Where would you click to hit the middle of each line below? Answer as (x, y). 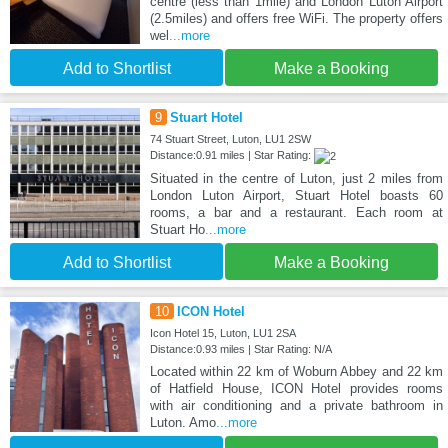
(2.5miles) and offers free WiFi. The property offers (296, 19)
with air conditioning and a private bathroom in (296, 406)
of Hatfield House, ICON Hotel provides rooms (296, 389)
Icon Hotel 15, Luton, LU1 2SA (222, 333)
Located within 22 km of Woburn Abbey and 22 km (296, 372)
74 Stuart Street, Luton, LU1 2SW (230, 139)
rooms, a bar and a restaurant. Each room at (296, 213)
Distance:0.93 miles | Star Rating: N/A (240, 349)
